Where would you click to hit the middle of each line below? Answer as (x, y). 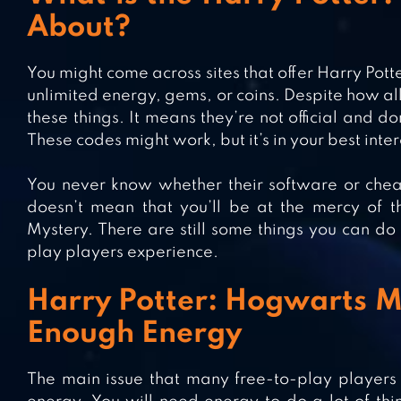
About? (79, 29)
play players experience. (123, 253)
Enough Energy (134, 335)
